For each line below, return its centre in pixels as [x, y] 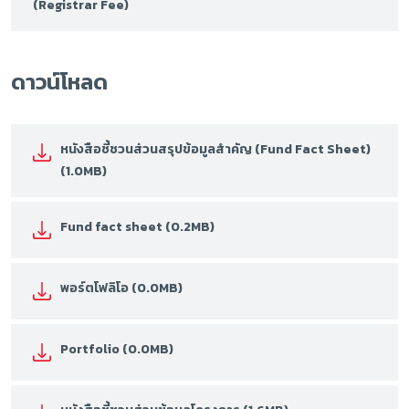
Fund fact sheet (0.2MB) [137, 227]
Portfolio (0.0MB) [117, 349]
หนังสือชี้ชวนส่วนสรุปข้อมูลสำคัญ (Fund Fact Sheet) [215, 149]
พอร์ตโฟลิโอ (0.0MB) [121, 288]
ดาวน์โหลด [59, 82]
